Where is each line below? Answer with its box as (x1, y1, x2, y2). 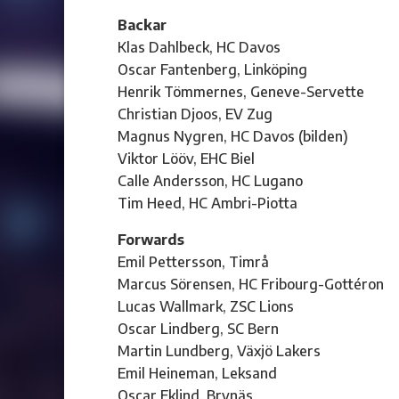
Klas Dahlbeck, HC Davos (118, 38, 281, 56)
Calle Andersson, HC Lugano (118, 172, 303, 190)
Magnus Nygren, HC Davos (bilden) (118, 127, 348, 145)
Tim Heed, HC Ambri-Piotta (118, 194, 297, 212)
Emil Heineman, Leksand (118, 364, 277, 382)
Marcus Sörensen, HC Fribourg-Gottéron (118, 275, 384, 293)
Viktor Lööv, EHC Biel (118, 150, 255, 167)
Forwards (118, 231, 184, 248)
